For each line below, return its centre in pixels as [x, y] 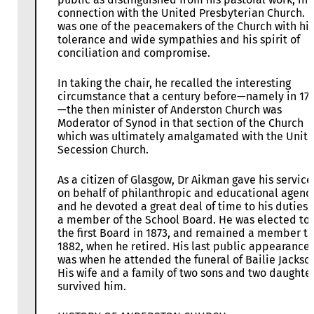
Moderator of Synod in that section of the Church [180, 123]
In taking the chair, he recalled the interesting [174, 83]
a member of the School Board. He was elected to [184, 220]
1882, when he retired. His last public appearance [184, 247]
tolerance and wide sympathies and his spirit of [179, 40]
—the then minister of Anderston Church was [170, 110]
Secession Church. [103, 150]
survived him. [92, 287]
